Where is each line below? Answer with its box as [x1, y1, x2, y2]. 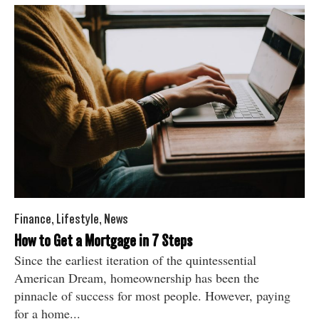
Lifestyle [56, 211, 99, 228]
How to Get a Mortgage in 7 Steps [14, 231, 192, 251]
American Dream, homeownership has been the [14, 269, 259, 287]
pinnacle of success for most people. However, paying [14, 287, 291, 305]
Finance [14, 211, 51, 228]
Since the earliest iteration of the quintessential [14, 251, 256, 269]
